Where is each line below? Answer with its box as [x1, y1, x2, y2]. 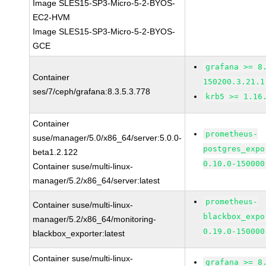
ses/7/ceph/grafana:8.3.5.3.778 [33, 87, 151, 96]
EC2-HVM [33, 12, 71, 22]
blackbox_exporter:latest [33, 229, 125, 238]
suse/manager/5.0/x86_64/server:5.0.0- [33, 133, 182, 142]
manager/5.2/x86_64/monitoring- [33, 214, 157, 224]
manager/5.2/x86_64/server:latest [33, 176, 160, 185]
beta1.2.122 [33, 147, 78, 157]
